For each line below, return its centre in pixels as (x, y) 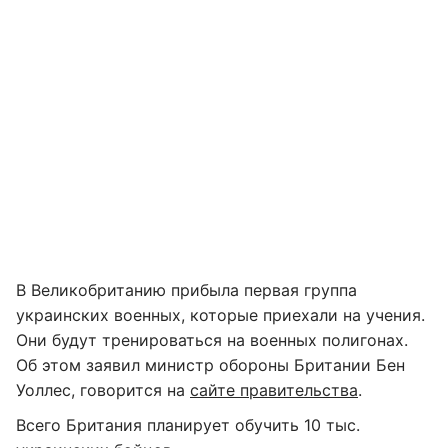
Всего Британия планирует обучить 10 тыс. (188, 425)
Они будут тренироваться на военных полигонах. (212, 340)
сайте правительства (274, 390)
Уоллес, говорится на (103, 390)
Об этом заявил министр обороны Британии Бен (210, 365)
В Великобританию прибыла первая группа (186, 290)
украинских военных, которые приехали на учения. (220, 315)
